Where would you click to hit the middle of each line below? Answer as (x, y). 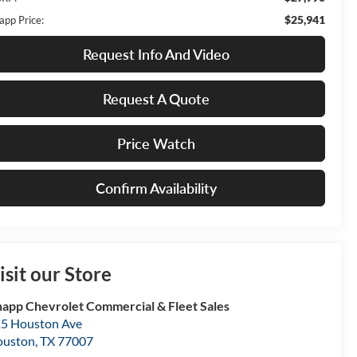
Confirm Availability (156, 188)
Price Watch (156, 143)
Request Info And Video (156, 54)
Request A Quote (156, 98)
